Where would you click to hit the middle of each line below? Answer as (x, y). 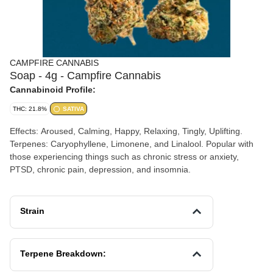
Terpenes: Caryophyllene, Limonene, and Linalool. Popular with (132, 144)
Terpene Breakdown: (63, 253)
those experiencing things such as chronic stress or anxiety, (124, 157)
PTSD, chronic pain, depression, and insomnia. (100, 169)
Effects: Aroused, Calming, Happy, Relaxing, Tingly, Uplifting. (126, 131)
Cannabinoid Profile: (53, 90)
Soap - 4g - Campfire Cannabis (85, 76)
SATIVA (73, 109)
